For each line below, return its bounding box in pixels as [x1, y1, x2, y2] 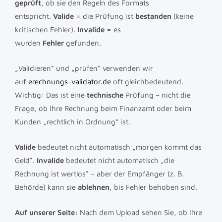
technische [87, 90, 123, 99]
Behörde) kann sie [15, 182, 78, 191]
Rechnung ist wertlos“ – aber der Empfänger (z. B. [15, 169, 184, 178]
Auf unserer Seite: [15, 208, 78, 217]
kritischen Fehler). [15, 25, 77, 34]
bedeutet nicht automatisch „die [64, 156, 174, 165]
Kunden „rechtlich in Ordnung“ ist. [15, 117, 130, 126]
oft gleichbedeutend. [111, 77, 183, 86]
